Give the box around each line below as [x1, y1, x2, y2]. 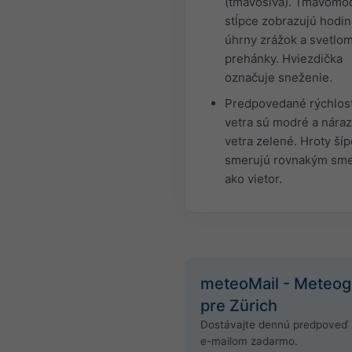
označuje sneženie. [225, 70, 332, 85]
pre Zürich [200, 296, 277, 315]
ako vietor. [225, 171, 282, 186]
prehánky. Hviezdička [225, 51, 343, 66]
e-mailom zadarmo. [200, 335, 298, 347]
